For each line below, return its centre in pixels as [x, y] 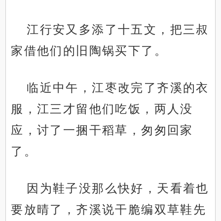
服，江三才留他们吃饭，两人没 [102, 109]
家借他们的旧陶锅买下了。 [89, 51]
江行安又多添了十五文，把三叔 [118, 30]
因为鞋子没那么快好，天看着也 [118, 188]
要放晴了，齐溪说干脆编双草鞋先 [109, 210]
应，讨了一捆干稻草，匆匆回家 [102, 130]
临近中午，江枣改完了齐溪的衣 [118, 88]
